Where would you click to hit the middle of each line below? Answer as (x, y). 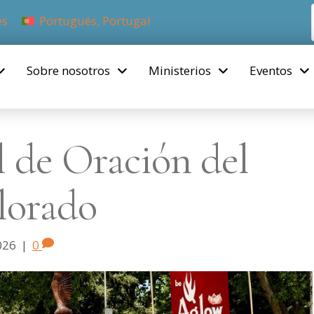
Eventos (271, 70)
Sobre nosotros (68, 70)
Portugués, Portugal (95, 21)
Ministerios (180, 70)
